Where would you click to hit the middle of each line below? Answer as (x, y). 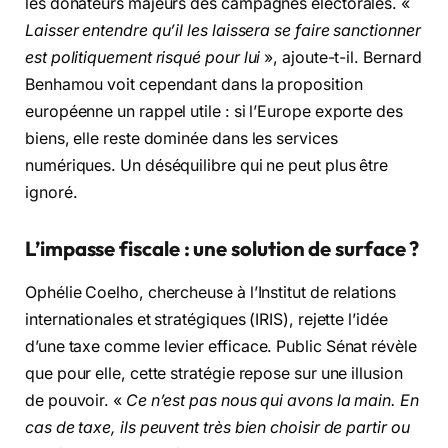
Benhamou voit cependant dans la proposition (194, 84)
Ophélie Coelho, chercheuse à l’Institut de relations (210, 292)
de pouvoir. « (75, 400)
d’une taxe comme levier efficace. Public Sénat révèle (221, 346)
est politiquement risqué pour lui (143, 57)
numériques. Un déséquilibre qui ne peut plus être (207, 165)
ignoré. (51, 192)
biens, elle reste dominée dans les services (181, 138)
